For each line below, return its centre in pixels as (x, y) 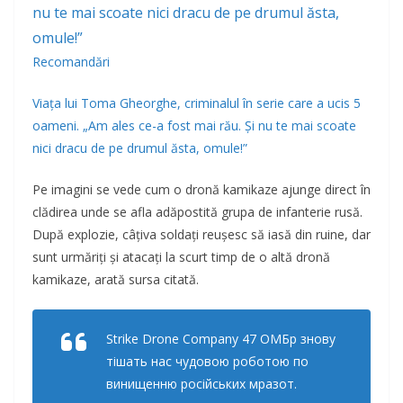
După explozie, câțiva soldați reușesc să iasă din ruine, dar (201, 235)
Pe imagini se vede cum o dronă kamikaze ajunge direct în (201, 190)
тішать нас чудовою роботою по (207, 362)
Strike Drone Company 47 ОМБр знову (221, 339)
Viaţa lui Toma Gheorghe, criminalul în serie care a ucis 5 (197, 103)
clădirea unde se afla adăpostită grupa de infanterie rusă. (197, 212)
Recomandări (71, 62)
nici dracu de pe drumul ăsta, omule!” (140, 148)
